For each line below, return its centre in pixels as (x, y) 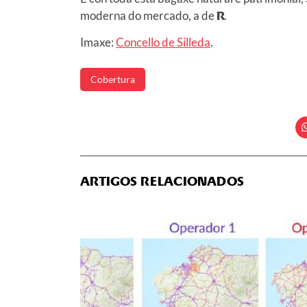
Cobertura (113, 79)
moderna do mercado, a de (148, 15)
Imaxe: (98, 42)
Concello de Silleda (163, 42)
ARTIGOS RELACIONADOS (162, 181)
